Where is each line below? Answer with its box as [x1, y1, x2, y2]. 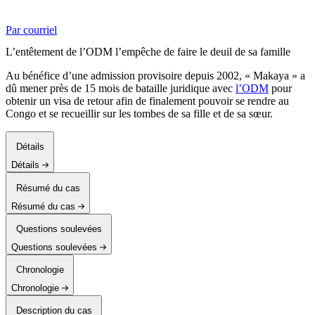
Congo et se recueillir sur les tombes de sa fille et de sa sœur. [6, 108, 273, 120]
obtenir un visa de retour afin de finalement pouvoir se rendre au [6, 95, 289, 108]
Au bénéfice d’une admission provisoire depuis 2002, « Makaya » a [6, 70, 305, 82]
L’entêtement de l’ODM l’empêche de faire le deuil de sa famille [6, 46, 290, 58]
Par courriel [6, 24, 57, 37]
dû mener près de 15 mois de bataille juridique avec [6, 82, 236, 95]
